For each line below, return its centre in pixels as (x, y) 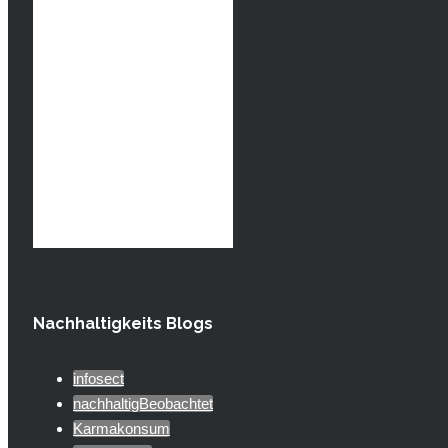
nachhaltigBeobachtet (143, 403)
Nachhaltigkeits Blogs (123, 323)
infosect (98, 378)
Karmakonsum (121, 428)
